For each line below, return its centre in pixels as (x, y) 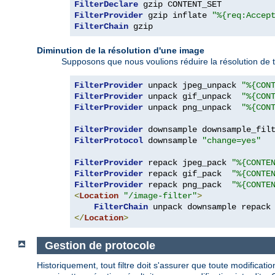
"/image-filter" (160, 196)
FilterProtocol (109, 140)
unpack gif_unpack (192, 96)
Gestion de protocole (100, 245)
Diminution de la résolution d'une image (121, 50)
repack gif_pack (187, 173)
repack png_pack (187, 184)
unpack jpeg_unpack (192, 85)
